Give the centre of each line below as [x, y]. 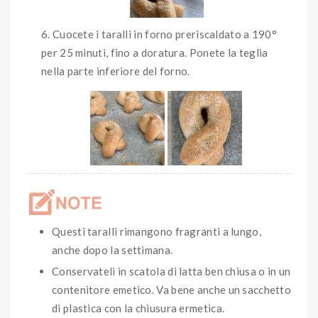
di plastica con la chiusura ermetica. [138, 308]
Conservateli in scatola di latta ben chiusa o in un [171, 272]
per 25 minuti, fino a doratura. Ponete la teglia [155, 53]
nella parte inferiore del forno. [117, 71]
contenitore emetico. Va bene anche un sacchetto [172, 290]
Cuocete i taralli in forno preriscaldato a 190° [165, 34]
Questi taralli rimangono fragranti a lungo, [157, 231]
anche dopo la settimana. [113, 250]
